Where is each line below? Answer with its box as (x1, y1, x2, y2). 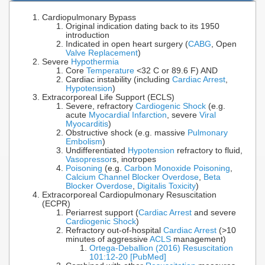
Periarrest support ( (66, 208, 138, 218)
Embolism (66, 137, 102, 147)
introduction (66, 31, 109, 40)
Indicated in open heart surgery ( (66, 40, 188, 49)
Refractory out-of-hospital (66, 226, 163, 235)
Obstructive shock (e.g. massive (66, 128, 188, 138)
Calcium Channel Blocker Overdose (66, 173, 199, 182)
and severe (192, 208, 236, 218)
